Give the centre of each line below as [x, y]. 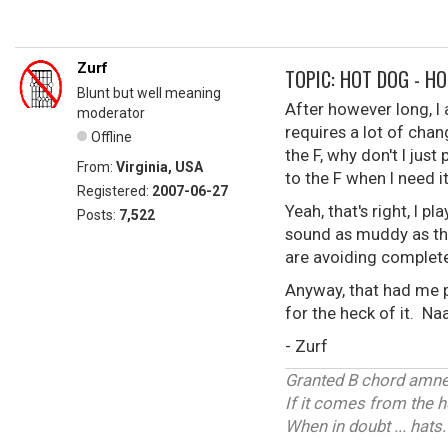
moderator [111, 113]
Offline [111, 137]
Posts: [98, 215]
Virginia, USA [159, 167]
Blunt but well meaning [149, 93]
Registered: [114, 191]
